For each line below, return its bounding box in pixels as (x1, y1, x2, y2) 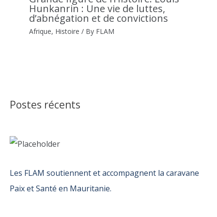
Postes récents (10, 97, 80, 111)
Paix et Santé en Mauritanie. (10, 183, 111, 194)
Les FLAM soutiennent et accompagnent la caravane (10, 168, 199, 179)
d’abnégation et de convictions (29, 11, 168, 25)
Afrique (29, 26, 51, 36)
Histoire (55, 26, 79, 36)
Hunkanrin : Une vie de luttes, (29, 1, 165, 15)
